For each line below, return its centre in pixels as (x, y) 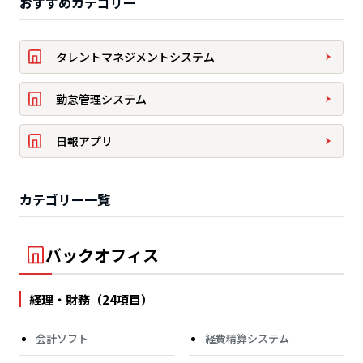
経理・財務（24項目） (91, 299)
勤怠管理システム (101, 99)
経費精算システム (247, 338)
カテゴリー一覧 (65, 199)
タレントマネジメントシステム (135, 57)
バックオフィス (102, 255)
